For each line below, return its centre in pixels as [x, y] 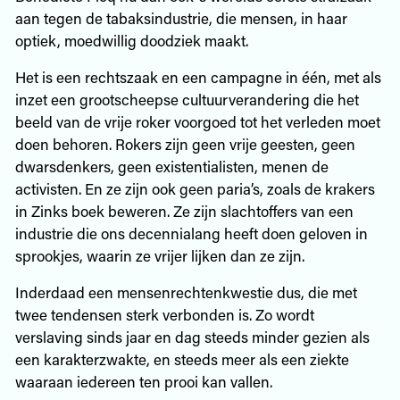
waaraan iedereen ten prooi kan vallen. [143, 381]
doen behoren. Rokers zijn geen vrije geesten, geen [185, 143]
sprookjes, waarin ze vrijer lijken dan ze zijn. [159, 255]
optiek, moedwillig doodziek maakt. [131, 40]
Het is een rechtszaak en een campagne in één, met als [198, 76]
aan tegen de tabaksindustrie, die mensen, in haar [181, 17]
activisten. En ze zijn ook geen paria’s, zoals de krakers [195, 188]
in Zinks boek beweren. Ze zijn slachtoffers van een [184, 210]
